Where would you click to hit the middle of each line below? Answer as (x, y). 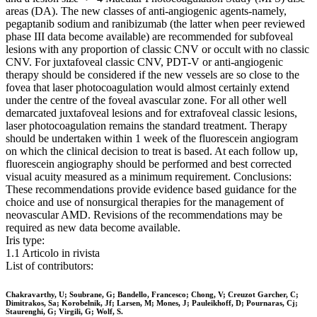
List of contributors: (50, 266)
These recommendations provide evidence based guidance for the (151, 190)
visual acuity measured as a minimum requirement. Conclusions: (149, 177)
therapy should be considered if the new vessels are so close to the (152, 75)
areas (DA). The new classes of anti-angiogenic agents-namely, (146, 11)
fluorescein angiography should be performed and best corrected (149, 164)
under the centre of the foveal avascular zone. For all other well (146, 100)
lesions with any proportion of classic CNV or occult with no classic (157, 50)
